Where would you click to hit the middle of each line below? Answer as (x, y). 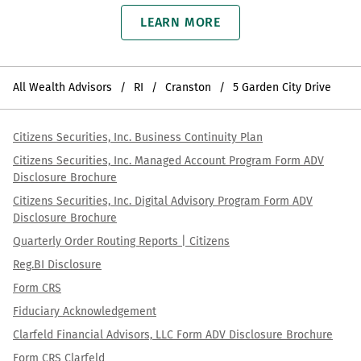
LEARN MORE (180, 23)
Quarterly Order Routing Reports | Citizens (121, 242)
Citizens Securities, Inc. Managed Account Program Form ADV (168, 161)
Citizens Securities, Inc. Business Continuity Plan (138, 138)
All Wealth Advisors (62, 88)
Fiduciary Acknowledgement (85, 312)
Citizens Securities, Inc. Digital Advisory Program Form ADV (163, 201)
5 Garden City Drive (282, 88)
